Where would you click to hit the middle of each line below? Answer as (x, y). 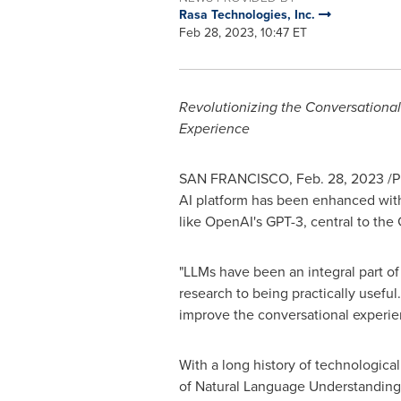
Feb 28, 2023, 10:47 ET (243, 33)
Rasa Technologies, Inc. (248, 15)
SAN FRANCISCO (234, 179)
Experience (214, 128)
